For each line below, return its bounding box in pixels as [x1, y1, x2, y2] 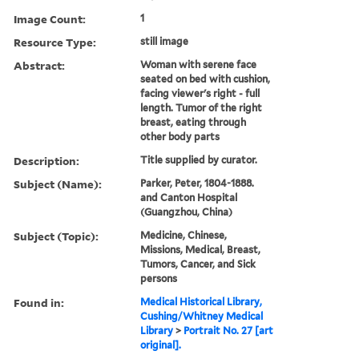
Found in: [14, 294, 64, 310]
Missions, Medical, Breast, [140, 243, 261, 256]
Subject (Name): [14, 175, 102, 192]
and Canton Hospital [140, 191, 238, 204]
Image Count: [14, 10, 86, 26]
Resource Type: [14, 34, 96, 50]
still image [140, 34, 189, 47]
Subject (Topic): [14, 228, 99, 244]
